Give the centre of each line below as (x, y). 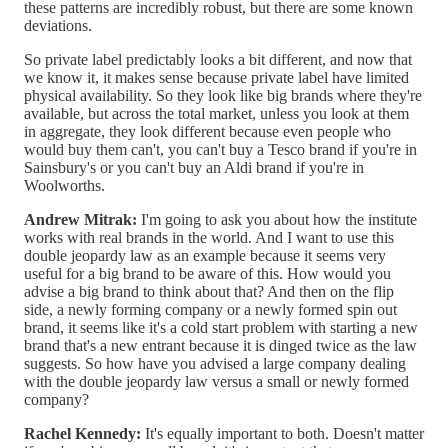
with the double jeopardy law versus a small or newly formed (216, 382)
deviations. (58, 26)
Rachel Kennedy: (82, 434)
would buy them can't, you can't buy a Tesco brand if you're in (220, 150)
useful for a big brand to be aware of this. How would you (207, 274)
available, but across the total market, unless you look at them (216, 114)
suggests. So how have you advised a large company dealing (215, 364)
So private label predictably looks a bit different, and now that (218, 60)
